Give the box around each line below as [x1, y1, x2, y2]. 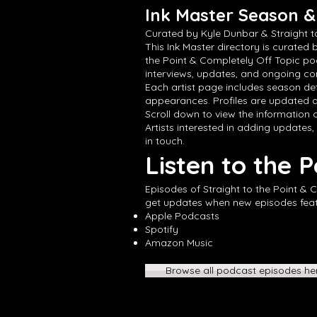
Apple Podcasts [145, 209, 219, 222]
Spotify [145, 223, 178, 236]
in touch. [145, 134, 185, 147]
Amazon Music [145, 236, 213, 249]
